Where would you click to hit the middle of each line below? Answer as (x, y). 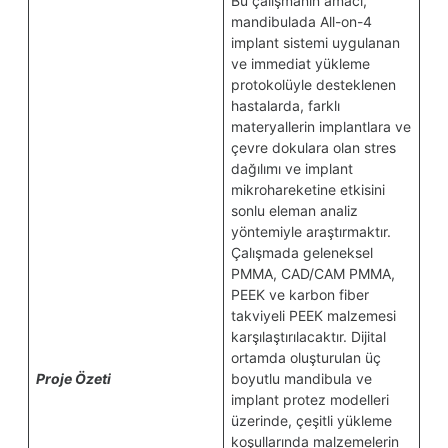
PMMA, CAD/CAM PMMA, (313, 273)
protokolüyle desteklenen (313, 84)
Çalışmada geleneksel (302, 252)
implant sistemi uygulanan (315, 42)
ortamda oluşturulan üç (306, 357)
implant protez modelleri (310, 399)
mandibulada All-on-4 (301, 21)
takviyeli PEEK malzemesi (313, 315)
